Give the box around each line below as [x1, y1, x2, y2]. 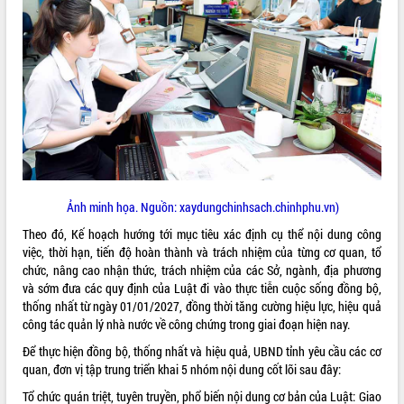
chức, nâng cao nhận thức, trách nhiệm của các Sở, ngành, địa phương [23, 262, 381, 280]
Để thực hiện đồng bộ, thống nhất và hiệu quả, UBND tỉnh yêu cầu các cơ [23, 343, 381, 361]
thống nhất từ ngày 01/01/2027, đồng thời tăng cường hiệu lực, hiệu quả [23, 298, 381, 316]
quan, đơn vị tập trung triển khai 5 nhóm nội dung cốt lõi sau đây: [23, 361, 342, 379]
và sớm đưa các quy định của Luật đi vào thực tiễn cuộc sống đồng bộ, [23, 280, 381, 298]
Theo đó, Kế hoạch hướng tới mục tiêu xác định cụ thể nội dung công [23, 225, 381, 243]
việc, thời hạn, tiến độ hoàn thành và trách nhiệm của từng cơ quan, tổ [23, 243, 381, 262]
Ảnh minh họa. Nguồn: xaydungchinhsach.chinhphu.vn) [64, 198, 340, 216]
